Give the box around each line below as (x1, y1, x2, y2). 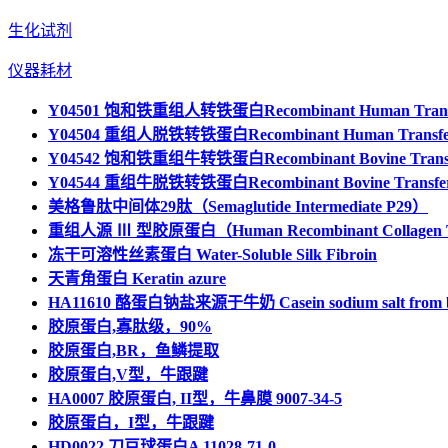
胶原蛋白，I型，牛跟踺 (48, 414, 214, 431)
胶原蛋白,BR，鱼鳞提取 (48, 342, 219, 359)
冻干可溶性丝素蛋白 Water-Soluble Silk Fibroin (48, 246, 377, 263)
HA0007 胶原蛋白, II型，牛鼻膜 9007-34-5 (48, 390, 342, 407)
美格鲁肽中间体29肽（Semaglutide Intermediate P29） (48, 198, 428, 215)
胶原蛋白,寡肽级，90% (48, 318, 212, 335)
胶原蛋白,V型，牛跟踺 (48, 366, 208, 383)
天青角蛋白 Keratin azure (48, 270, 226, 287)
